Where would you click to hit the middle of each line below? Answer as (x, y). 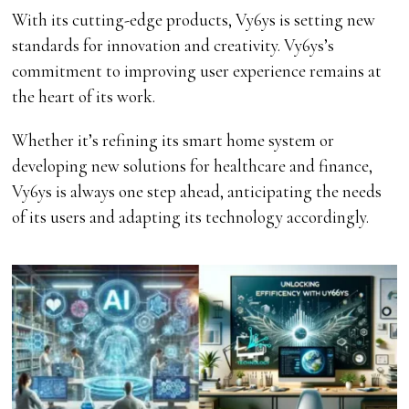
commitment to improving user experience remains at (197, 70)
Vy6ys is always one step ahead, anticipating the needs (197, 191)
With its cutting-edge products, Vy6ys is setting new (194, 19)
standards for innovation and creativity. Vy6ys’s (173, 45)
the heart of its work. (84, 96)
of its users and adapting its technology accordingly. (191, 216)
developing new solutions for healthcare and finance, (193, 165)
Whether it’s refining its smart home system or (173, 140)
